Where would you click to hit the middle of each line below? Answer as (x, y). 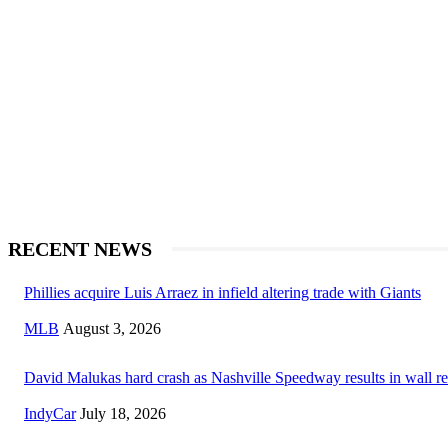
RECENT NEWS (80, 248)
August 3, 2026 (112, 328)
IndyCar (50, 413)
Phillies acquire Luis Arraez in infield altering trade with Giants (222, 292)
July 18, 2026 (123, 413)
